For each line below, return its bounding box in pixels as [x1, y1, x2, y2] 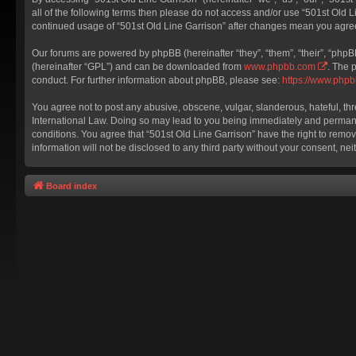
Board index [46, 181, 97, 192]
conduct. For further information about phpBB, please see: [32, 75, 282, 87]
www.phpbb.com [244, 60, 315, 72]
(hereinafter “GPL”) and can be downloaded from [32, 60, 244, 72]
